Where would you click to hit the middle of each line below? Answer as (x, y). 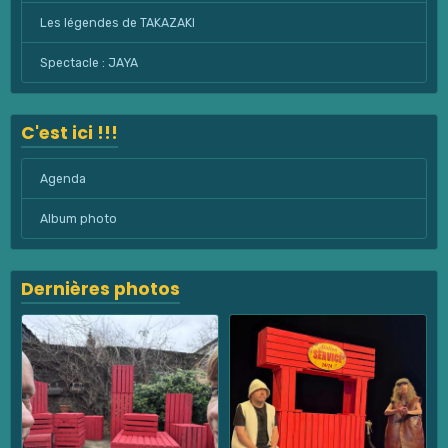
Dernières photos (100, 289)
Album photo (78, 218)
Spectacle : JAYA (88, 62)
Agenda (62, 178)
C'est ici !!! (69, 133)
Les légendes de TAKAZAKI (117, 22)
